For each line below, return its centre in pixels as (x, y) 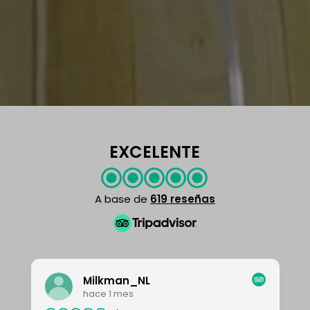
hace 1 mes (109, 293)
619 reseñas (182, 199)
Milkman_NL (117, 280)
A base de (122, 199)
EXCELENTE (155, 152)
